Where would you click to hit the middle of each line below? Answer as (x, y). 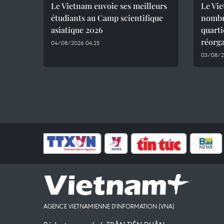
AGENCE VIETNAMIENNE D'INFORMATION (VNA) (109, 206)
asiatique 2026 (77, 30)
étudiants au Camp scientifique (107, 18)
